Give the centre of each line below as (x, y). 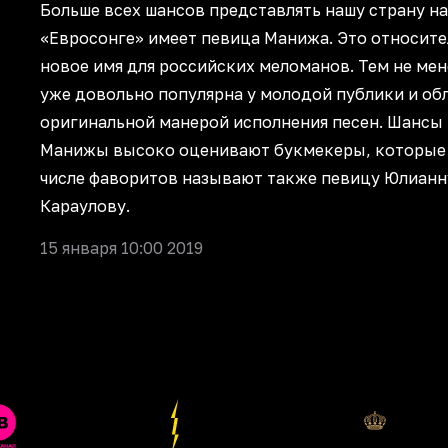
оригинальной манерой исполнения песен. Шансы (241, 122)
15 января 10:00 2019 (121, 248)
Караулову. (85, 206)
